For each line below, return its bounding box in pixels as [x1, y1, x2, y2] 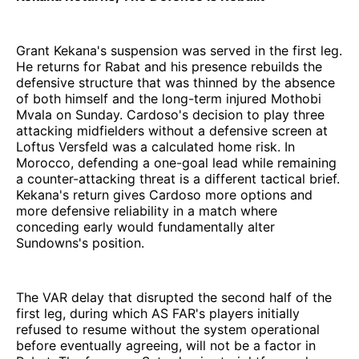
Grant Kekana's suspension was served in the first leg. [16, 42, 342, 58]
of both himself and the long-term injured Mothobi [16, 90, 321, 107]
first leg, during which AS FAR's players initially [16, 305, 300, 321]
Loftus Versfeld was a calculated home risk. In [16, 138, 295, 155]
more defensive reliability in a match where [16, 202, 277, 219]
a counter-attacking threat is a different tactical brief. [16, 170, 340, 187]
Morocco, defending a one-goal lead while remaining [16, 154, 337, 171]
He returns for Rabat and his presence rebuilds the [16, 58, 322, 75]
